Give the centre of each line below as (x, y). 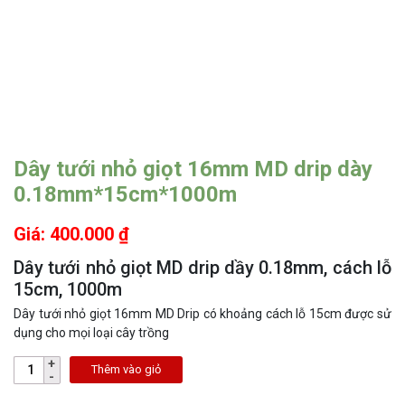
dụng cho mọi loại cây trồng (91, 332)
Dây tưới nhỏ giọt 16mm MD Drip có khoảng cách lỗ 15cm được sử (202, 313)
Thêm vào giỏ (127, 370)
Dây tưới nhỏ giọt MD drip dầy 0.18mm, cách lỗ (202, 267)
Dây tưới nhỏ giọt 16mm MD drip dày (193, 169)
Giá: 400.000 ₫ (71, 234)
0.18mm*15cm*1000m (125, 194)
